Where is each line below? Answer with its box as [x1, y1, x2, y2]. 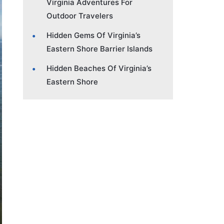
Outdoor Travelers [46, 10, 113, 20]
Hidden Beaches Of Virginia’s [46, 63, 151, 73]
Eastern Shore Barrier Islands [46, 43, 152, 53]
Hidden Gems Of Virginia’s [46, 30, 140, 40]
